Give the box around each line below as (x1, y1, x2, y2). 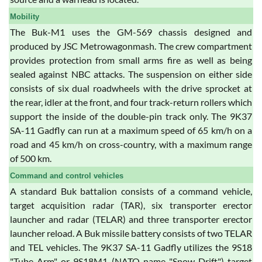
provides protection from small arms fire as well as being (10, 54, 252, 65)
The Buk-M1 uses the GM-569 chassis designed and (10, 26, 252, 37)
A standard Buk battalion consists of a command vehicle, (10, 185, 252, 196)
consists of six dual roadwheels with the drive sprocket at (10, 82, 252, 94)
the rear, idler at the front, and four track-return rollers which (10, 96, 252, 108)
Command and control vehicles (10, 171, 123, 180)
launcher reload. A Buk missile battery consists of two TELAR (10, 227, 252, 239)
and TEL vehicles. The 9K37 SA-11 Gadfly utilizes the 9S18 (10, 241, 252, 253)
